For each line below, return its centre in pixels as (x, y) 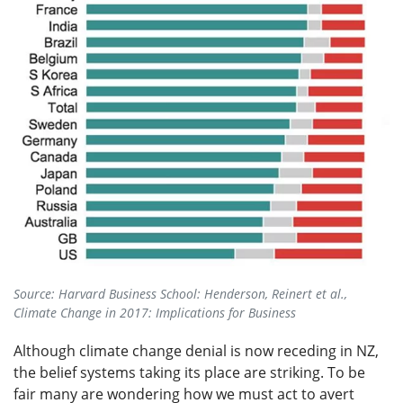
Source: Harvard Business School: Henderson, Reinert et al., (180, 294)
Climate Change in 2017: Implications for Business (155, 313)
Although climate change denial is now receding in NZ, (196, 351)
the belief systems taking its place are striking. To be (189, 373)
